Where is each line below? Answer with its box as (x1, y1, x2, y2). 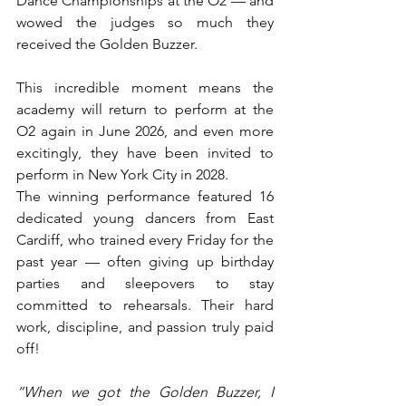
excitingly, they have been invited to (16, 143, 274, 161)
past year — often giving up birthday (16, 252, 274, 270)
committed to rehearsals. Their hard (16, 295, 274, 314)
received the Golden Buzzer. (16, 34, 198, 53)
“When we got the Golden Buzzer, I (16, 382, 274, 401)
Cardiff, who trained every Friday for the (16, 230, 274, 248)
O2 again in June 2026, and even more (16, 121, 274, 140)
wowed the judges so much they (16, 13, 274, 31)
